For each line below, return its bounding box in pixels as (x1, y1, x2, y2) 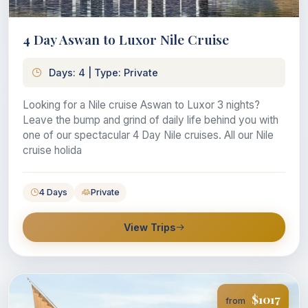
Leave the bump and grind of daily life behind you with (23, 113, 278, 127)
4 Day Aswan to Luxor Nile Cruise (23, 30, 229, 49)
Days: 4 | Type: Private (49, 67, 158, 79)
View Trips (123, 221, 175, 234)
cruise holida (23, 144, 82, 157)
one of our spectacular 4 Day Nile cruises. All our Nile (23, 129, 274, 142)
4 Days (39, 187, 67, 198)
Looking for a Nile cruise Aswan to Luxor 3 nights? (23, 98, 260, 112)
